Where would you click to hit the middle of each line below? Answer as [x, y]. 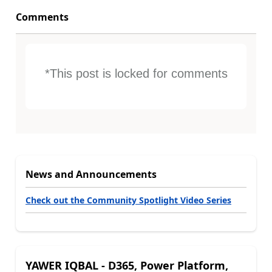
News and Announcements [91, 174]
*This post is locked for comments [136, 73]
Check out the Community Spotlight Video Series [128, 200]
